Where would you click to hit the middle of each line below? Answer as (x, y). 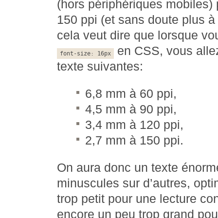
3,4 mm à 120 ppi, (134, 125)
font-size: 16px (85, 54)
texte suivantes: (100, 66)
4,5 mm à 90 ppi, (131, 109)
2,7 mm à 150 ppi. (134, 140)
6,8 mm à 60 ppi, (131, 94)
